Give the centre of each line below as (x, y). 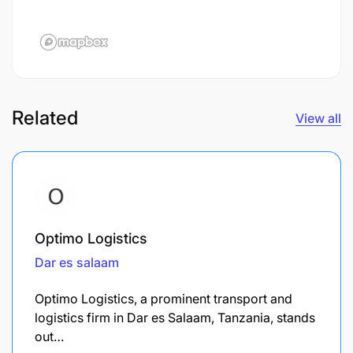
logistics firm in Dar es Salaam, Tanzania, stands (175, 317)
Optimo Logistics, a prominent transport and (163, 298)
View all (318, 118)
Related (45, 117)
